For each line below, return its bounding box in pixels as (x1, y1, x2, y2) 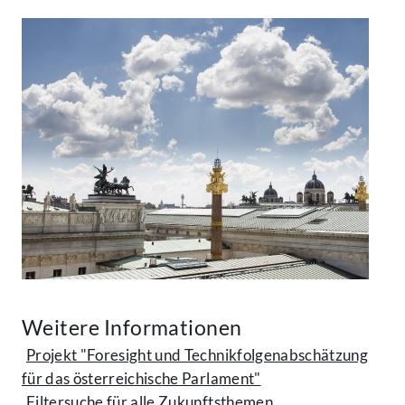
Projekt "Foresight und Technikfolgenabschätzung (26, 345, 368, 364)
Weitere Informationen (22, 315, 242, 340)
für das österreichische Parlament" (22, 369, 261, 388)
